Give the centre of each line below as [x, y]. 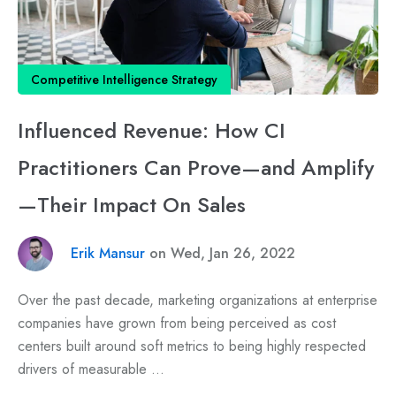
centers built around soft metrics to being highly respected [192, 346]
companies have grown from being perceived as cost [177, 323]
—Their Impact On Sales [132, 204]
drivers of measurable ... [91, 369]
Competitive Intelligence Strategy [124, 79]
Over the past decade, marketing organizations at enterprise [198, 300]
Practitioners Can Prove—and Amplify [196, 167]
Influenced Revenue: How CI [152, 130]
